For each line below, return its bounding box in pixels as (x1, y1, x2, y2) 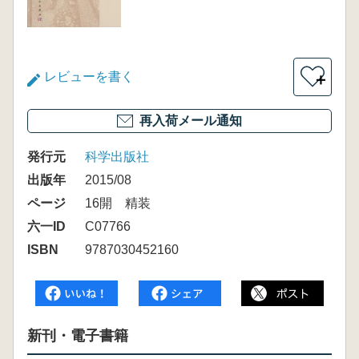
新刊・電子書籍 (27, 328, 128, 344)
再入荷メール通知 (139, 114, 242, 127)
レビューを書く (44, 70, 134, 83)
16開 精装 (85, 196, 151, 210)
